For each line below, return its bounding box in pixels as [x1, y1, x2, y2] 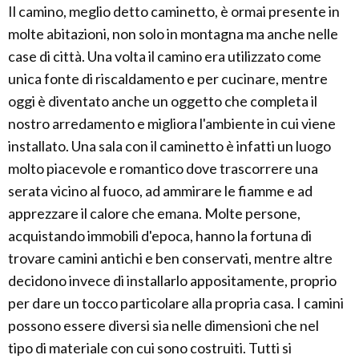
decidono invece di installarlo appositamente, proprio [8, 272, 337, 289]
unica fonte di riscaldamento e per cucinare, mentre [8, 70, 328, 87]
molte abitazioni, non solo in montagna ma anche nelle [8, 25, 338, 42]
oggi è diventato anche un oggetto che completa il [8, 92, 317, 110]
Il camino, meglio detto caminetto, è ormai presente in [8, 2, 340, 20]
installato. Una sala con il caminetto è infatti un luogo [8, 137, 331, 155]
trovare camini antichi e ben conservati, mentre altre [8, 249, 333, 267]
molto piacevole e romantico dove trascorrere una [8, 159, 318, 177]
